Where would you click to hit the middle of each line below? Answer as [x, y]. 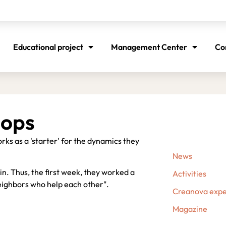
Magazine [190, 209]
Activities [189, 173]
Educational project [48, 47]
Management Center [149, 47]
